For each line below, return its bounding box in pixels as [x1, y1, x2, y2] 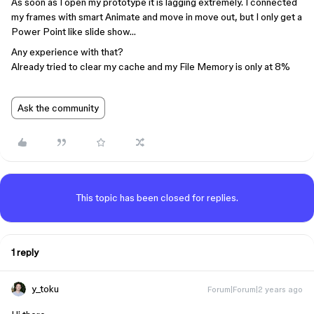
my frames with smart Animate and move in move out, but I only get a [11, 11, 302, 22]
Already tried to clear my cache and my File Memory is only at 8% [11, 61, 290, 72]
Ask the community [18, 102, 99, 114]
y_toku [32, 283, 59, 294]
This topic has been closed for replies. [76, 192, 238, 203]
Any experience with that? [11, 46, 123, 57]
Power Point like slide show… [11, 26, 136, 37]
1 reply [11, 247, 39, 258]
